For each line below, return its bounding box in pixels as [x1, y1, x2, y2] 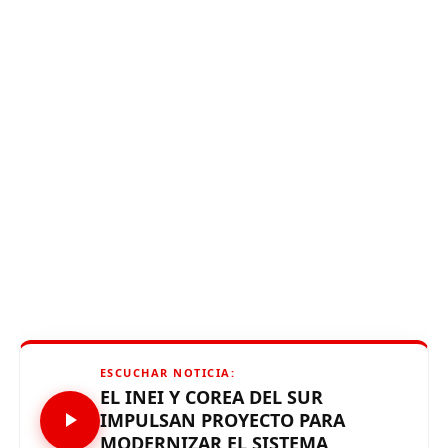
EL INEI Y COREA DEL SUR [99, 385, 323, 409]
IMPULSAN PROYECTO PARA [99, 408, 345, 432]
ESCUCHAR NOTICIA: [99, 365, 236, 380]
